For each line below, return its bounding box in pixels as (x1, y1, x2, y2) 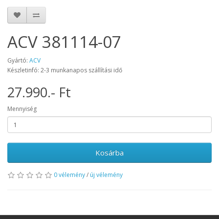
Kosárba (95, 148, 124, 158)
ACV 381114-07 (7, 31, 121, 53)
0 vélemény (54, 171, 85, 179)
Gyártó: (7, 56, 29, 65)
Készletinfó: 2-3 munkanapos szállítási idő (7, 66, 122, 75)
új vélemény (90, 171, 123, 179)
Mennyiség (7, 105, 37, 113)
